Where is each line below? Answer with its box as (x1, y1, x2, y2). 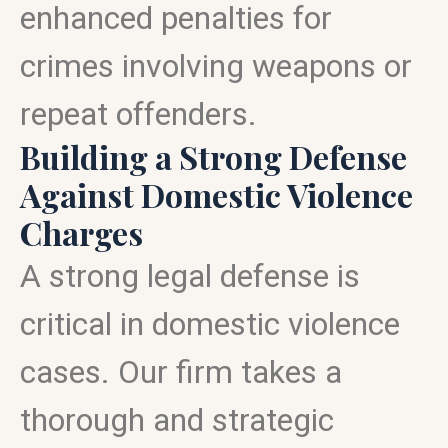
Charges (20, 211, 143, 254)
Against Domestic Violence (20, 173, 413, 216)
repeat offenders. (20, 95, 257, 133)
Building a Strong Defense (20, 135, 407, 178)
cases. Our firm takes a (20, 353, 342, 391)
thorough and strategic (20, 401, 334, 439)
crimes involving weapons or (20, 47, 412, 85)
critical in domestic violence (20, 305, 400, 343)
